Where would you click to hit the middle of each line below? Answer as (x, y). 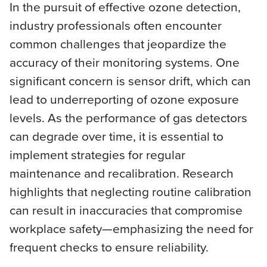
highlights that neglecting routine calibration (130, 192)
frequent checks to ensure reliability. (109, 247)
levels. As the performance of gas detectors (128, 118)
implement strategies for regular (97, 155)
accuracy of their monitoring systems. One (124, 63)
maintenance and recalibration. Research (121, 173)
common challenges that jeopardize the (118, 44)
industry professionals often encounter (115, 26)
